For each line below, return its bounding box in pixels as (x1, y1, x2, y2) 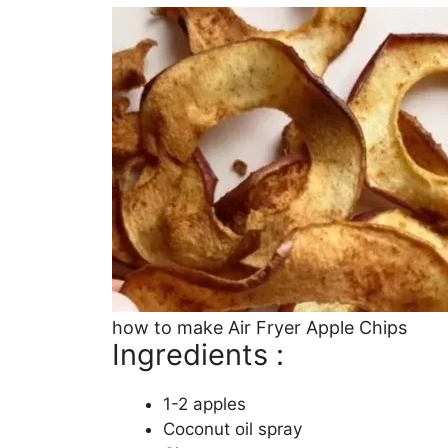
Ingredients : (112, 336, 284, 372)
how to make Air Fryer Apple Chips (112, 316, 407, 338)
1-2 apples (163, 393, 246, 414)
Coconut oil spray (163, 418, 302, 439)
